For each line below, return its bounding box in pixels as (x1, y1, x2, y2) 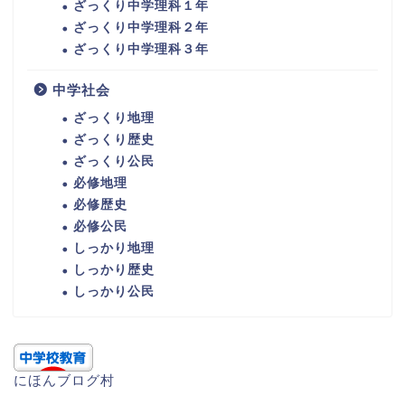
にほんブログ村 (14, 372, 115, 389)
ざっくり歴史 (73, 133, 155, 147)
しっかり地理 (73, 241, 155, 256)
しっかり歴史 (73, 263, 155, 278)
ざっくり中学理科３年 (73, 42, 209, 57)
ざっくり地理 (73, 111, 155, 126)
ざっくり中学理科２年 (73, 21, 209, 35)
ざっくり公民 (73, 155, 155, 169)
